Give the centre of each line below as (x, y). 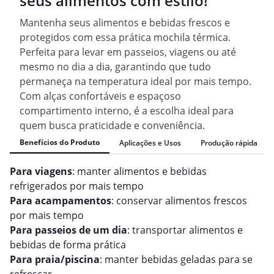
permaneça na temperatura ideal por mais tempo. (135, 82)
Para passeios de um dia (68, 230)
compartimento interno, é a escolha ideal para (127, 111)
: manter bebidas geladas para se (176, 260)
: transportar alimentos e (185, 230)
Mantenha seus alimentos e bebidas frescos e (125, 23)
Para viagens (41, 172)
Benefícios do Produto (60, 143)
